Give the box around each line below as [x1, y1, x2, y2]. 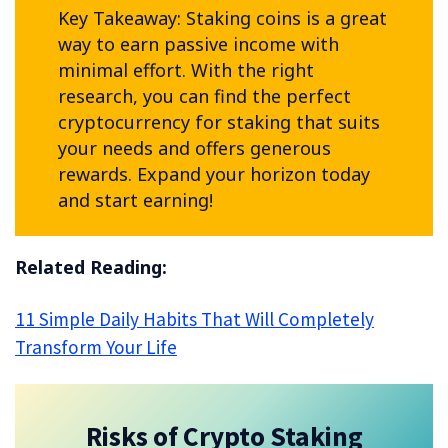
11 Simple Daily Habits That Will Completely [15, 307, 374, 332]
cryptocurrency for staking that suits [57, 110, 380, 135]
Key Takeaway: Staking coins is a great [57, 6, 387, 31]
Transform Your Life [15, 335, 177, 360]
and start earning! [57, 188, 213, 213]
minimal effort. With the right [57, 58, 314, 83]
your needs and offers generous [57, 136, 331, 161]
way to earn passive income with [57, 32, 339, 57]
